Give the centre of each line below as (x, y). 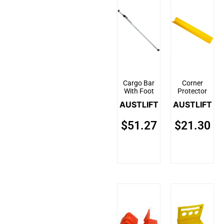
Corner (192, 83)
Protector (192, 91)
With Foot (139, 91)
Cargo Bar (139, 83)
